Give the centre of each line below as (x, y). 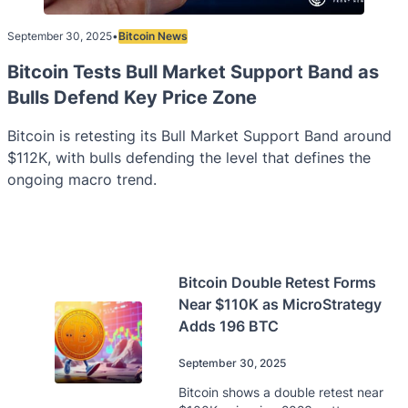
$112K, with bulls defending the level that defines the (189, 157)
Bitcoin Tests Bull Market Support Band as (193, 71)
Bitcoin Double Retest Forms (277, 282)
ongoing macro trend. (82, 179)
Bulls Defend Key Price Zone (132, 97)
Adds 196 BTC (229, 326)
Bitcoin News (153, 36)
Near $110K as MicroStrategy (280, 304)
